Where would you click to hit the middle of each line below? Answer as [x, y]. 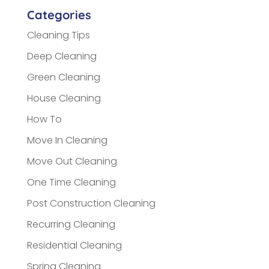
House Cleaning [64, 98]
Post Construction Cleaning [91, 203]
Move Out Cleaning [72, 161]
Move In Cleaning [67, 140]
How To [44, 119]
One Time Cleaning [71, 182]
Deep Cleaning [62, 56]
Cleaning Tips [58, 35]
